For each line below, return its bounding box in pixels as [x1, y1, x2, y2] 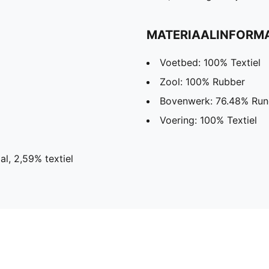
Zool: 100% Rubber [160, 76, 245, 88]
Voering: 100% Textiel [160, 114, 257, 127]
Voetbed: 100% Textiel [160, 56, 261, 69]
